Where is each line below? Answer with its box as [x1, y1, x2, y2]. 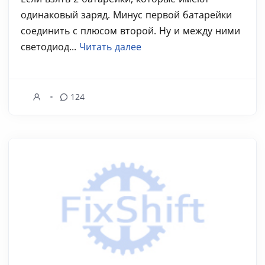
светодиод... [21, 40, 79, 53]
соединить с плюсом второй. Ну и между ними [21, 24, 240, 37]
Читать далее [79, 40, 141, 53]
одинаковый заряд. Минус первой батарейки [21, 8, 232, 21]
